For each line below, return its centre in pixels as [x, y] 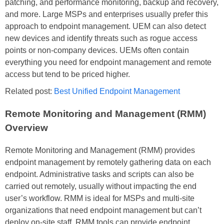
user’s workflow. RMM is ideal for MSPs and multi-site [100, 198]
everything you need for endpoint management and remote [108, 62]
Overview [26, 127]
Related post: [29, 91]
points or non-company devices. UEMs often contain [97, 50]
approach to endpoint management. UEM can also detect [105, 26]
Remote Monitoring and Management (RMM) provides [100, 150]
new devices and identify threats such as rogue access [101, 38]
